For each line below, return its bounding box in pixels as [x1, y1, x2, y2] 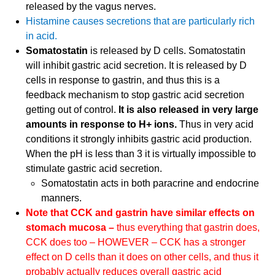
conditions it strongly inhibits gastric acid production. [26, 134, 252, 145]
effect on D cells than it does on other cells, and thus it [26, 252, 259, 263]
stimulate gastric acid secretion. [26, 163, 163, 174]
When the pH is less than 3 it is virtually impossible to [26, 149, 257, 160]
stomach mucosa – [26, 222, 117, 233]
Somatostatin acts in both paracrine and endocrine [41, 178, 260, 189]
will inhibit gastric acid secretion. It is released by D [26, 60, 247, 71]
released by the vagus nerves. [26, 1, 157, 12]
